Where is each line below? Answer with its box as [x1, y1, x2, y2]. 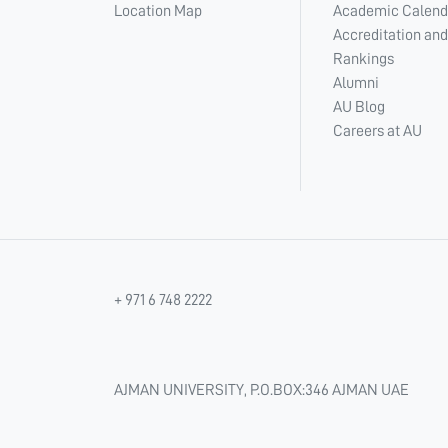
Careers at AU [333, 123, 422, 139]
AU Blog [333, 99, 385, 115]
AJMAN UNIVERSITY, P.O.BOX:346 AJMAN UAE [114, 382, 409, 398]
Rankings [333, 51, 394, 67]
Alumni [333, 75, 379, 91]
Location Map [114, 3, 202, 19]
